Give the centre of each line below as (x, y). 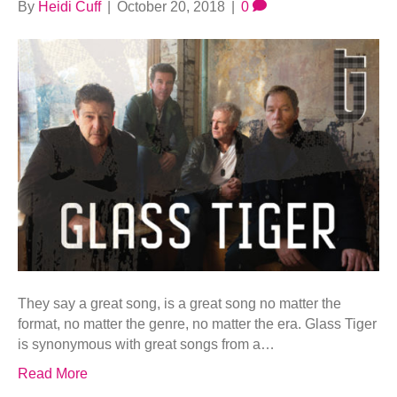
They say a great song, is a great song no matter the (179, 303)
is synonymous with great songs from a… (146, 344)
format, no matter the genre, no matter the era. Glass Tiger (197, 323)
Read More (53, 373)
